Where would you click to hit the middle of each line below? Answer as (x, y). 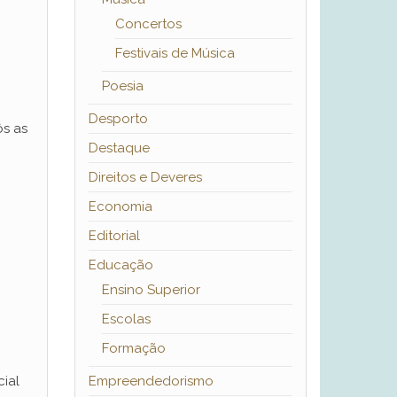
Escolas (126, 319)
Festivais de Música (175, 54)
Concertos (148, 24)
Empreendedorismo (151, 381)
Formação (133, 349)
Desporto (118, 119)
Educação (121, 265)
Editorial (114, 236)
